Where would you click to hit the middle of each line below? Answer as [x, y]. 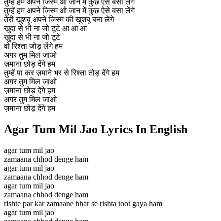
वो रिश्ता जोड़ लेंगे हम [33, 46]
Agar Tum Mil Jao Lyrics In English [96, 129]
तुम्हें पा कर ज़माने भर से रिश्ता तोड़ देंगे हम [62, 73]
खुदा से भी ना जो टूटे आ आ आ [45, 28]
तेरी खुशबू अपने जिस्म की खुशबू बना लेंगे [59, 19]
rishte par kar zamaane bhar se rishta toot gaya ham [83, 203]
